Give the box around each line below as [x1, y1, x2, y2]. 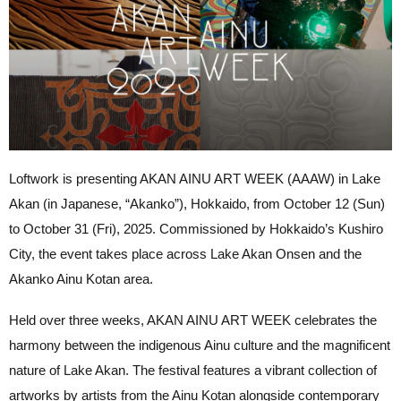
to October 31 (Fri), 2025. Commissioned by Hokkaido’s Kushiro [9, 220, 383, 236]
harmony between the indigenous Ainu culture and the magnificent [9, 337, 390, 353]
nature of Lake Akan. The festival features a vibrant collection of [9, 362, 377, 378]
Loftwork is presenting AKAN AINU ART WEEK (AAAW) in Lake [9, 170, 380, 186]
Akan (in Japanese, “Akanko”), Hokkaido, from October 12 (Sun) [9, 195, 385, 211]
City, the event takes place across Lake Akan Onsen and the [9, 245, 362, 261]
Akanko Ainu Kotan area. [9, 270, 153, 286]
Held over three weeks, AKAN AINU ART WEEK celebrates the [9, 311, 377, 328]
